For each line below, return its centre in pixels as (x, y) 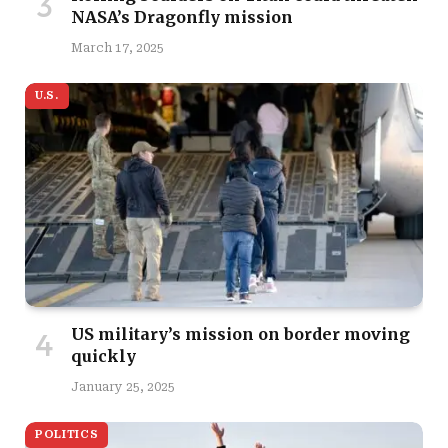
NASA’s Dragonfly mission (182, 17)
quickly (103, 356)
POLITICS (67, 435)
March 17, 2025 (117, 48)
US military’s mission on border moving (240, 334)
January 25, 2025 (123, 387)
